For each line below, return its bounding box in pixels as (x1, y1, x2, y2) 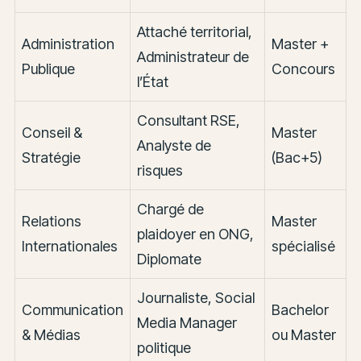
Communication (21, 301, 123, 318)
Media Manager (136, 313, 237, 331)
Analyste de (136, 136, 211, 154)
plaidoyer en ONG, (136, 225, 254, 243)
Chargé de (136, 200, 204, 218)
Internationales (21, 237, 118, 255)
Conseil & (21, 123, 82, 141)
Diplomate (136, 250, 201, 268)
